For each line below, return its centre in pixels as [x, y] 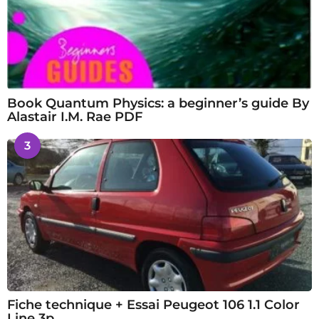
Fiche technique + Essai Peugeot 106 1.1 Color [153, 304]
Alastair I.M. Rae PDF [75, 117]
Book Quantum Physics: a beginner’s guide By [158, 104]
